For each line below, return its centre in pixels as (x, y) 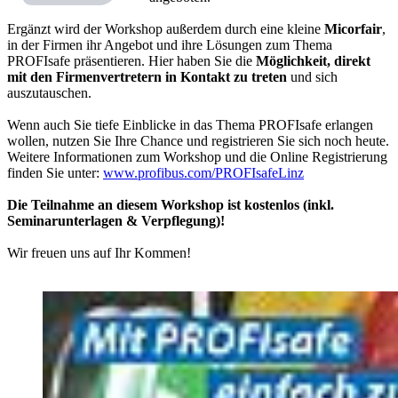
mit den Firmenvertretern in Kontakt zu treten (147, 76)
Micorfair (353, 28)
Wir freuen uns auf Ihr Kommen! (99, 252)
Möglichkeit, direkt (313, 60)
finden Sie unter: (55, 172)
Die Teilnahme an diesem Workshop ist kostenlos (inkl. (171, 204)
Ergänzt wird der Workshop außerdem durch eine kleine (166, 28)
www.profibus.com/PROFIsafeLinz (203, 172)
